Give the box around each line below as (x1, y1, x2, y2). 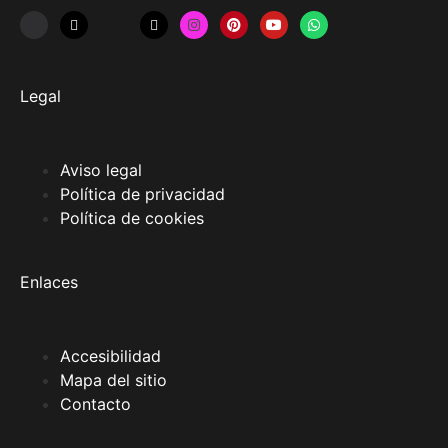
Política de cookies (60, 207, 204, 228)
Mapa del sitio (60, 369, 167, 390)
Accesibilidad (60, 345, 161, 366)
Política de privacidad (60, 183, 225, 204)
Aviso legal (60, 159, 142, 180)
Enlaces (20, 271, 78, 292)
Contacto (60, 393, 131, 414)
